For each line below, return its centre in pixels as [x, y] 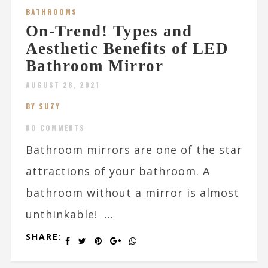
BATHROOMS [51, 12]
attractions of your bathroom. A [118, 171]
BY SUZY [43, 106]
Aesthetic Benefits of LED [127, 49]
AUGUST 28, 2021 [63, 85]
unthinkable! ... [69, 214]
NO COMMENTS [55, 128]
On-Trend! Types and [109, 31]
